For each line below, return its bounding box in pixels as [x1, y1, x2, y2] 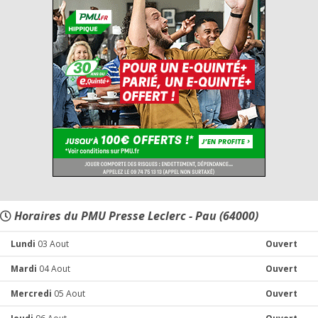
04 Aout [37, 263, 70, 275]
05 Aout [52, 287, 85, 300]
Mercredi [11, 287, 52, 300]
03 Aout [35, 238, 69, 250]
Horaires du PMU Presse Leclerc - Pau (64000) [11, 208, 258, 224]
